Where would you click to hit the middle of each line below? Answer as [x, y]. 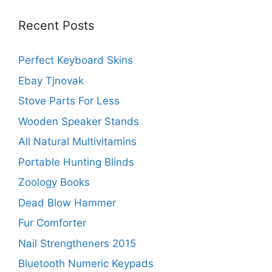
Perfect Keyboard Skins [76, 60]
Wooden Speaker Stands [79, 121]
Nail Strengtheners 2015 [77, 243]
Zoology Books [54, 182]
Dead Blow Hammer [67, 202]
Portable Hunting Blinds [76, 162]
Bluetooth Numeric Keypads [86, 264]
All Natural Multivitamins [77, 142]
